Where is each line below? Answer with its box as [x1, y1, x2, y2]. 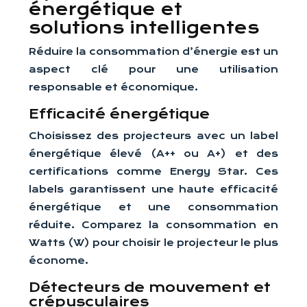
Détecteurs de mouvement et [29, 280, 271, 295]
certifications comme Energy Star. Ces [29, 166, 278, 177]
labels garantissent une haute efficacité [29, 184, 278, 195]
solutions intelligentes [29, 18, 259, 38]
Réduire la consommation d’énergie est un [29, 46, 278, 57]
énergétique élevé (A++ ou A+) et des [29, 148, 278, 159]
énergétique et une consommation [29, 201, 278, 212]
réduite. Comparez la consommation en [29, 219, 278, 230]
